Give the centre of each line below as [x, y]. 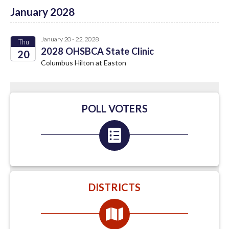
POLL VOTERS [114, 108]
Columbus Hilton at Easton [84, 62]
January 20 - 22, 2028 [70, 39]
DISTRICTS [114, 187]
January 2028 [42, 11]
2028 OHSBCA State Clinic [97, 51]
